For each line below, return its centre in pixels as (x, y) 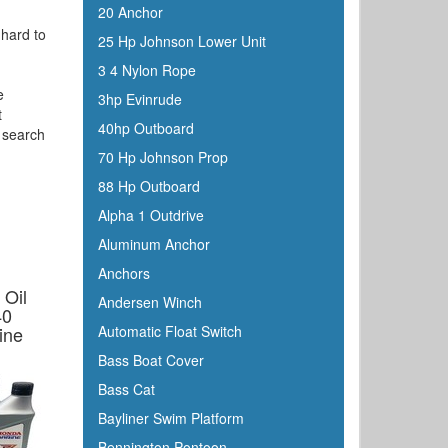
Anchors (123, 273)
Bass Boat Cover (150, 360)
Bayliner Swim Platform (170, 418)
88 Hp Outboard (148, 186)
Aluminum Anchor (153, 244)
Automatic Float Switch (169, 331)
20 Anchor (130, 12)
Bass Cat (126, 389)
